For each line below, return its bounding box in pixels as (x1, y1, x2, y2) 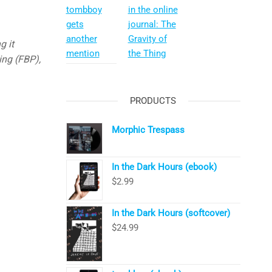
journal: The (127, 19, 176, 30)
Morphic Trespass (111, 124, 185, 135)
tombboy (66, 4, 102, 16)
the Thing (127, 48, 166, 59)
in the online (127, 4, 178, 16)
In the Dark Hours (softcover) (111, 207, 230, 219)
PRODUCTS (130, 95, 177, 106)
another (66, 33, 97, 45)
